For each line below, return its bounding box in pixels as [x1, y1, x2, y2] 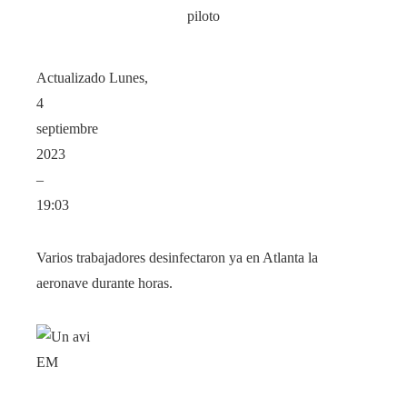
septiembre [36, 120, 98, 136]
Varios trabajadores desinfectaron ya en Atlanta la [36, 249, 318, 265]
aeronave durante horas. [36, 274, 173, 291]
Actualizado [36, 69, 109, 85]
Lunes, [109, 69, 148, 85]
